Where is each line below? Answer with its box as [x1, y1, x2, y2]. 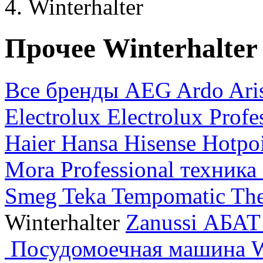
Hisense [124, 130, 202, 156]
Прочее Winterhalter [5, 33, 258, 64]
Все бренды [5, 77, 124, 103]
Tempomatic [112, 183, 231, 208]
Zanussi [126, 209, 203, 235]
